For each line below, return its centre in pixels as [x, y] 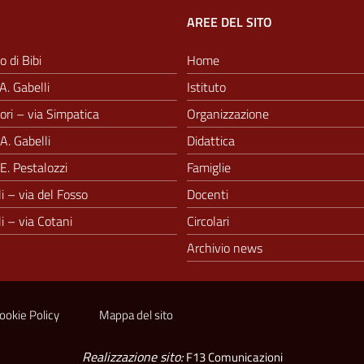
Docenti [208, 194]
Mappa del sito [136, 314]
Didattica [211, 140]
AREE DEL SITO [230, 22]
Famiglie [209, 167]
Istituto [206, 87]
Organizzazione [228, 113]
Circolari [208, 221]
